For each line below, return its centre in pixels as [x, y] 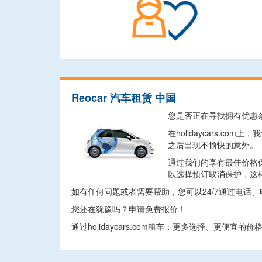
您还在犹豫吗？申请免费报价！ [129, 209]
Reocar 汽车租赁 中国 [124, 98]
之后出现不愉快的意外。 [213, 144]
